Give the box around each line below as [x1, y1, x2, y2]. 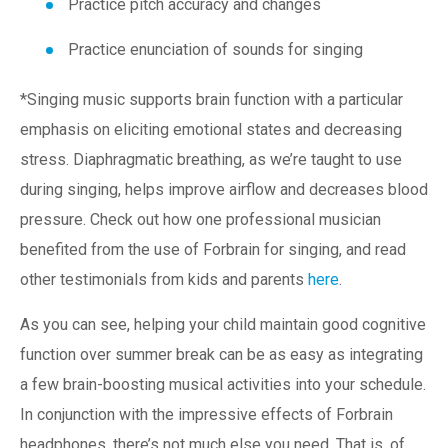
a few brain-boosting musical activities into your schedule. [20, 375, 426, 395]
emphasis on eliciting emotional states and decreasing [20, 120, 402, 140]
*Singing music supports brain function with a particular [20, 90, 403, 110]
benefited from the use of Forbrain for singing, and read [20, 240, 406, 260]
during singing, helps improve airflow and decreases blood [20, 180, 428, 200]
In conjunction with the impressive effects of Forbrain [20, 405, 393, 425]
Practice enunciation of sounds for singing [68, 40, 363, 60]
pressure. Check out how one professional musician [20, 210, 381, 230]
